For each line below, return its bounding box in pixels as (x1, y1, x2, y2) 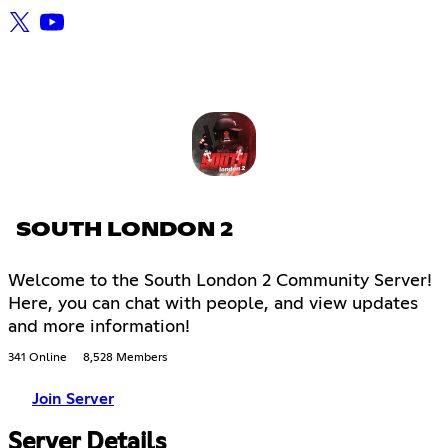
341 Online (8, 352, 67, 365)
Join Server (32, 391, 114, 408)
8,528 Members (83, 352, 167, 365)
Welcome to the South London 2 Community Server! (8, 272, 432, 291)
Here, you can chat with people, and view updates (8, 295, 418, 314)
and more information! (8, 318, 190, 337)
